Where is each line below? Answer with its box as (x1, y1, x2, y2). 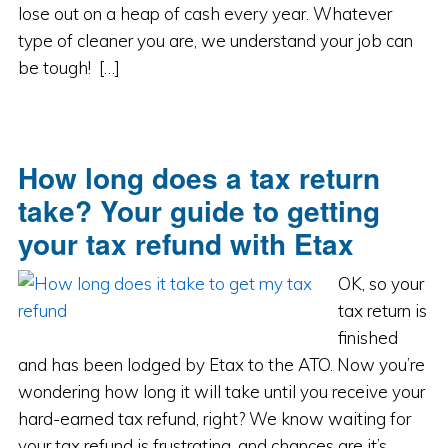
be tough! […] (17, 57, 120, 78)
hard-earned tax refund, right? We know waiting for (17, 408, 411, 429)
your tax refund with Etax (17, 223, 354, 264)
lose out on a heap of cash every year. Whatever (17, 3, 392, 24)
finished (337, 327, 398, 348)
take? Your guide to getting (17, 190, 380, 231)
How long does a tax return (17, 157, 380, 198)
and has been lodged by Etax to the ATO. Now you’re (17, 354, 425, 375)
